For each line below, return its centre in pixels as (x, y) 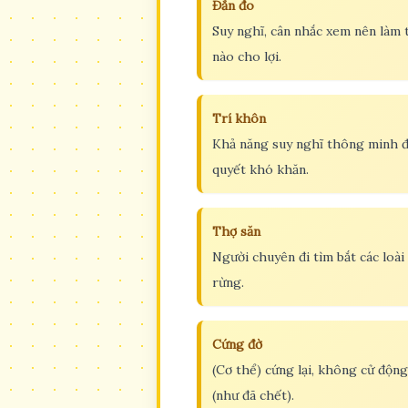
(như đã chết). (253, 395)
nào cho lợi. (247, 56)
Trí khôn (239, 118)
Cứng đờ (237, 344)
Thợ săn (236, 231)
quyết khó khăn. (260, 169)
